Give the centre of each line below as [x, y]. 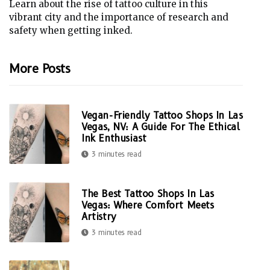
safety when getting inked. [71, 31]
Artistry [99, 216]
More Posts [39, 69]
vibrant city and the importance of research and [119, 17]
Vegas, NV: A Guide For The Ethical [161, 127]
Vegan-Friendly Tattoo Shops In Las [162, 115]
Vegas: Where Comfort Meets [148, 205]
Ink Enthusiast [114, 138]
